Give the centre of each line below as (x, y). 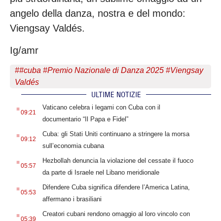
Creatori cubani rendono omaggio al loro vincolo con (116, 214)
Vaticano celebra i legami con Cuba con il (101, 107)
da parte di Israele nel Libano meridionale (101, 172)
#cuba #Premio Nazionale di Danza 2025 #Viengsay (111, 70)
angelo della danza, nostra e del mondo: (98, 14)
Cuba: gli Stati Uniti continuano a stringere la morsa (116, 134)
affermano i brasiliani (72, 199)
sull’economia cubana (73, 146)
